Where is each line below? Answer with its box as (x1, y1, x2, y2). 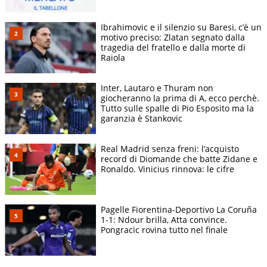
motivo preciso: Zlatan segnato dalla (101, 31, 245, 43)
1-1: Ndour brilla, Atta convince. (101, 214, 227, 226)
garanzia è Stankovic (101, 112, 182, 124)
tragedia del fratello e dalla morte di (101, 41, 246, 53)
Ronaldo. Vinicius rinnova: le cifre (101, 163, 234, 175)
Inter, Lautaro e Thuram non (101, 82, 213, 94)
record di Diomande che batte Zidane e (101, 153, 257, 165)
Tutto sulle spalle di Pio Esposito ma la (101, 102, 254, 114)
